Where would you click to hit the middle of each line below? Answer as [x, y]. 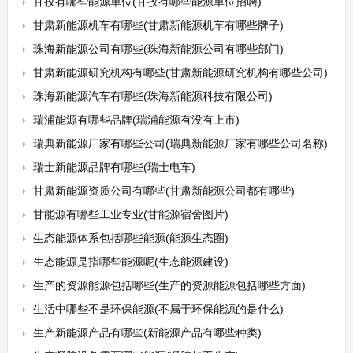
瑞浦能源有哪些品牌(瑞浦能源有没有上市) [136, 120]
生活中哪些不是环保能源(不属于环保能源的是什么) [158, 309]
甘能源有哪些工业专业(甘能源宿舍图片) [130, 214]
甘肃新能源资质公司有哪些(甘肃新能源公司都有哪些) [163, 191]
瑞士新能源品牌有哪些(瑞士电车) [114, 167]
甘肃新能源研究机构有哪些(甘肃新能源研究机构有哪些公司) [180, 72]
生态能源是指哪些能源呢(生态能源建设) [130, 262]
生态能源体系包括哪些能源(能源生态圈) [130, 238]
